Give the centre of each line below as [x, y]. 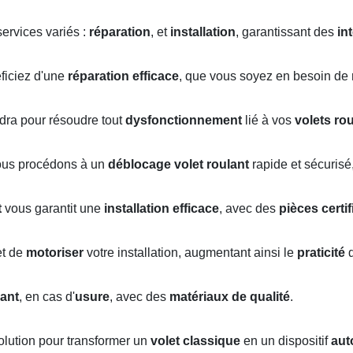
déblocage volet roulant [178, 165]
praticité [321, 253]
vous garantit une [53, 209]
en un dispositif [286, 341]
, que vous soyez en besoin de [265, 76]
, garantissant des [286, 32]
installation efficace [162, 209]
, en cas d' [47, 297]
